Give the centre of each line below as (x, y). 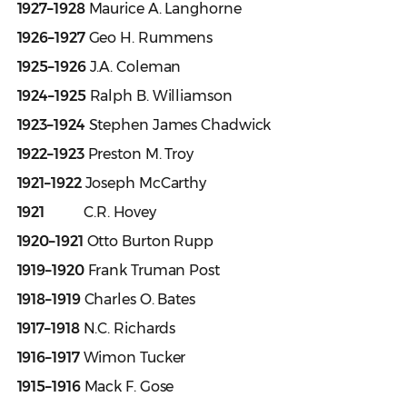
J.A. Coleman (134, 67)
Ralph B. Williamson (159, 96)
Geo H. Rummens (149, 38)
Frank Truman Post (152, 271)
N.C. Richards (128, 329)
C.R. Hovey (101, 213)
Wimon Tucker (133, 358)
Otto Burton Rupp (148, 242)
